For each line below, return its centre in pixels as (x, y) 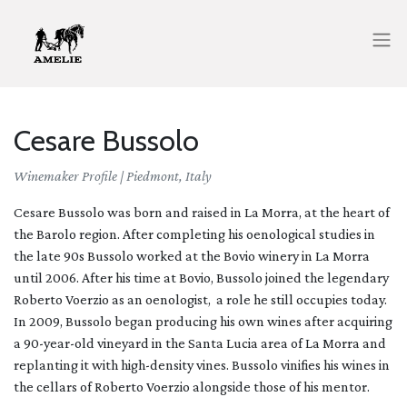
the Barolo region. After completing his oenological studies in (194, 234)
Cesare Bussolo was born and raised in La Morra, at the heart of (202, 212)
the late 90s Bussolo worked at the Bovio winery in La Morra (192, 256)
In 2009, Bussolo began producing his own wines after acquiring (203, 321)
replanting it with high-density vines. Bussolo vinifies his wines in (202, 365)
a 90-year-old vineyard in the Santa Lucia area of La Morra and (200, 343)
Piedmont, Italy (169, 176)
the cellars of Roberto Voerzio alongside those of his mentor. (193, 387)
